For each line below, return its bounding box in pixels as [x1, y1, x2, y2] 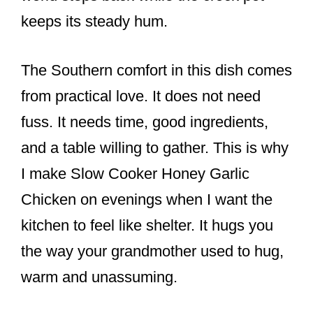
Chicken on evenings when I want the [21, 191, 272, 209]
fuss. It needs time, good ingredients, [21, 113, 268, 131]
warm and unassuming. [21, 268, 177, 286]
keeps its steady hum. [21, 13, 168, 31]
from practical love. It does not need [21, 87, 261, 105]
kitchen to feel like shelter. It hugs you [21, 217, 273, 235]
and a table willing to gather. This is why [21, 139, 289, 157]
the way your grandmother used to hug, [21, 242, 284, 261]
